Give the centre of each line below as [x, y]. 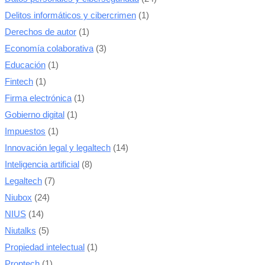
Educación [25, 65]
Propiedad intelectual [45, 247]
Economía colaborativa [49, 48]
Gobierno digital [35, 114]
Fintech [19, 81]
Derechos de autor [41, 32]
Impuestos [25, 131]
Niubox [18, 197]
